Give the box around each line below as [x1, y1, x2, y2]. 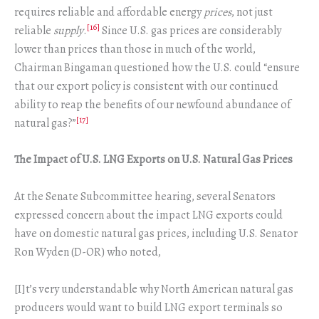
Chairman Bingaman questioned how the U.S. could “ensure [14, 59, 300, 75]
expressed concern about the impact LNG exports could [14, 206, 283, 223]
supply [53, 22, 83, 38]
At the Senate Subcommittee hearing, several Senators [14, 188, 276, 204]
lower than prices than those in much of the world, [14, 41, 256, 57]
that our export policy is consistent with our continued [14, 78, 278, 94]
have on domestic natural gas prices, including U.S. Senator [14, 225, 298, 241]
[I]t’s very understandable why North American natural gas [14, 281, 293, 297]
